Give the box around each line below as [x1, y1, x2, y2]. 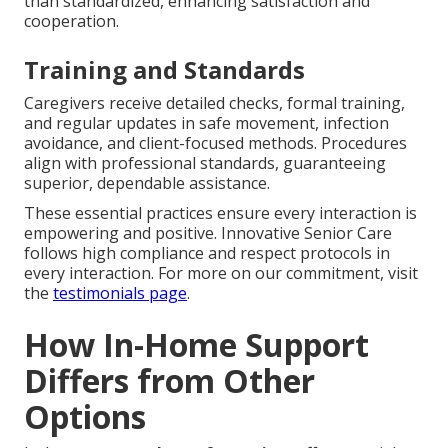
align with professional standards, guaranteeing [24, 152, 386, 175]
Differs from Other [24, 359, 315, 403]
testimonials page [53, 282, 187, 305]
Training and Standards [24, 53, 305, 87]
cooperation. [24, 10, 119, 33]
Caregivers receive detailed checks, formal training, [24, 92, 405, 115]
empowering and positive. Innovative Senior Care [24, 222, 392, 245]
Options [24, 395, 146, 439]
